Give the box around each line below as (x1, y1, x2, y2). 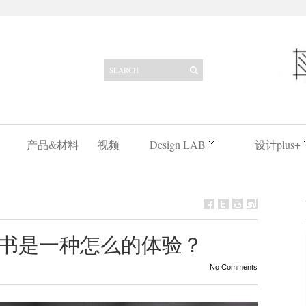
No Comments (209, 263, 258, 271)
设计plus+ (254, 137, 301, 152)
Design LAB (149, 137, 206, 152)
